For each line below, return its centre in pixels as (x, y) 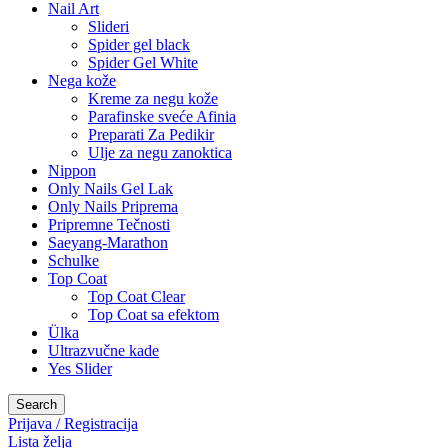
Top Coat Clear (136, 296)
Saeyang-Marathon (108, 242)
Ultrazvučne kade (103, 350)
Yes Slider (80, 368)
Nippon (72, 170)
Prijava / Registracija (73, 423)
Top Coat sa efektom (153, 314)
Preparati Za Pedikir (151, 134)
